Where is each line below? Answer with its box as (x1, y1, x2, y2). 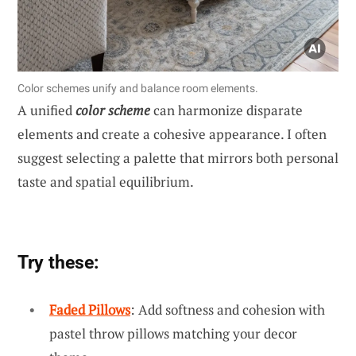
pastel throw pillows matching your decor (49, 323, 297, 342)
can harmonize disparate (150, 100, 303, 119)
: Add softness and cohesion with (130, 300, 325, 319)
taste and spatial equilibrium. (17, 172, 194, 191)
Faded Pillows (49, 300, 130, 319)
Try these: (17, 250, 99, 273)
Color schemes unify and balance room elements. (17, 81, 258, 95)
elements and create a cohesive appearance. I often (17, 124, 327, 143)
